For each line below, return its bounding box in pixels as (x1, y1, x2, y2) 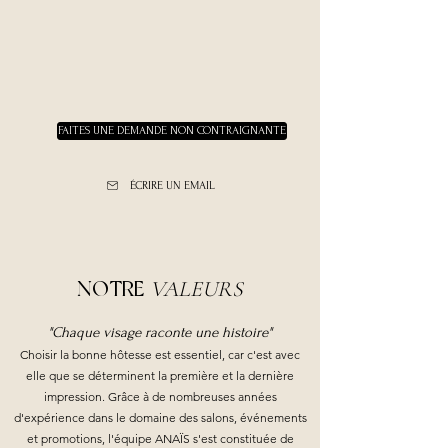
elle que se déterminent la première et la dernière (26, 368, 294, 383)
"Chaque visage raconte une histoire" (48, 324, 272, 341)
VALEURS (150, 276, 243, 302)
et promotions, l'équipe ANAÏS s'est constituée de (26, 431, 294, 446)
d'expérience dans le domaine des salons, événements (13, 410, 307, 425)
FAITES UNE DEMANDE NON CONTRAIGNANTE (58, 124, 286, 137)
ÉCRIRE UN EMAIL (130, 178, 215, 192)
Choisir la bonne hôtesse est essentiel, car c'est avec (20, 347, 300, 362)
